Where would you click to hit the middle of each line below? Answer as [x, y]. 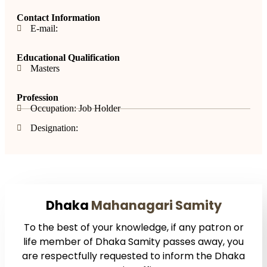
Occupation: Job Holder [75, 108]
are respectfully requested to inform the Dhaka [133, 256]
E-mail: [44, 29]
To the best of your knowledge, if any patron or [133, 228]
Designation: [54, 128]
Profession [38, 98]
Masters [45, 69]
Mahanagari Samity [156, 206]
